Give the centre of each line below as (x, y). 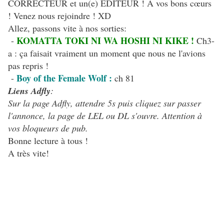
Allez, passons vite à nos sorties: (67, 28)
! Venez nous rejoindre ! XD (59, 16)
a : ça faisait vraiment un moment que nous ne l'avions (107, 53)
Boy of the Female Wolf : (65, 78)
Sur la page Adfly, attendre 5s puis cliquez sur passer (104, 103)
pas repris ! (28, 66)
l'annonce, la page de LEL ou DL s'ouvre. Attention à (105, 116)
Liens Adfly (29, 91)
